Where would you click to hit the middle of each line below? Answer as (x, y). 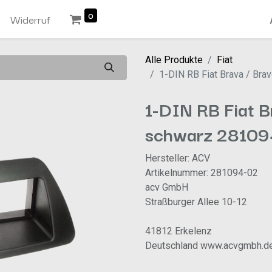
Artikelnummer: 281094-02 (202, 173)
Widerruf (31, 19)
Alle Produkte (174, 60)
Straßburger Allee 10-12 (196, 202)
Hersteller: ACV (178, 158)
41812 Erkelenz (178, 231)
